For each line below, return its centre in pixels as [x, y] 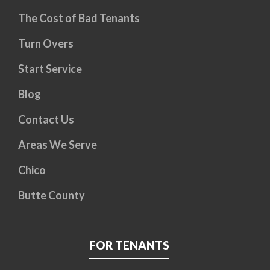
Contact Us [46, 120]
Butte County [52, 196]
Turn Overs [46, 44]
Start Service [50, 69]
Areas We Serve [58, 145]
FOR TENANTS [129, 245]
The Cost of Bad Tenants [79, 18]
